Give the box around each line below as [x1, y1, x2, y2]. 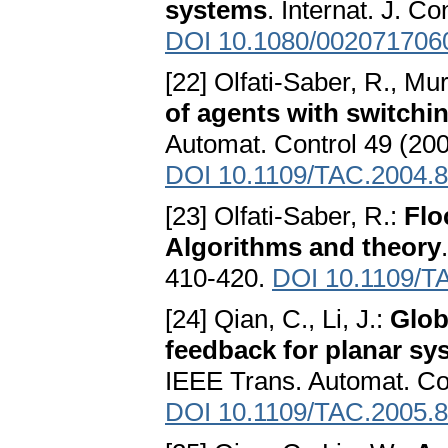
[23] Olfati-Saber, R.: [165, 201, 404, 232]
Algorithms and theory [165, 232, 441, 263]
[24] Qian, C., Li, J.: [165, 304, 390, 335]
